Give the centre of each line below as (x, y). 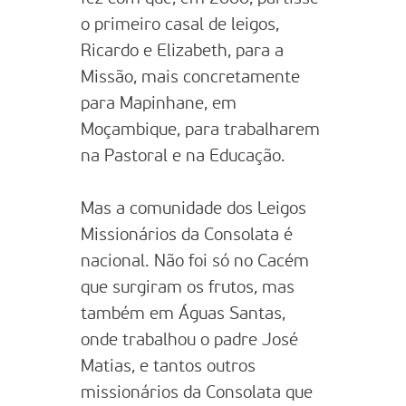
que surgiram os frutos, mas (188, 288)
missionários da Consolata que (197, 393)
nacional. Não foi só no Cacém (195, 261)
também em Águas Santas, (183, 314)
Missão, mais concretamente (190, 77)
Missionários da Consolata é (187, 235)
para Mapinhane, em (159, 104)
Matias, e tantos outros (168, 367)
